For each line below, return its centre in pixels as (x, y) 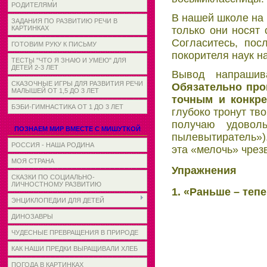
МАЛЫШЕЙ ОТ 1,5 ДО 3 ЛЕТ (55, 91)
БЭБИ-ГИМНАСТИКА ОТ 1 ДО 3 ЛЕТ (67, 107)
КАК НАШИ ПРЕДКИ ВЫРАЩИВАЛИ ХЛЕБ (74, 249)
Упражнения (204, 171)
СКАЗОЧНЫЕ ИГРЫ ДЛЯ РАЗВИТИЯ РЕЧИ (77, 83)
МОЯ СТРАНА (33, 161)
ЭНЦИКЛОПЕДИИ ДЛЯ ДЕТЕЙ (58, 200)
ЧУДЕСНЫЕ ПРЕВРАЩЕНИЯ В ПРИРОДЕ (75, 232)
